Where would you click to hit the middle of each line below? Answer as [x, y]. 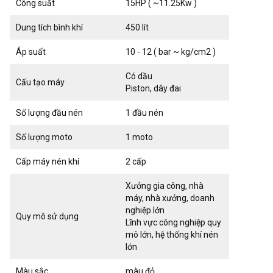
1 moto [139, 137]
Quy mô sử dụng [47, 216]
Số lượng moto [44, 137]
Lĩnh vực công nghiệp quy [173, 222]
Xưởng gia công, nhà [165, 186]
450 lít [137, 27]
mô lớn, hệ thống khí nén [172, 234]
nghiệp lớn [145, 210]
